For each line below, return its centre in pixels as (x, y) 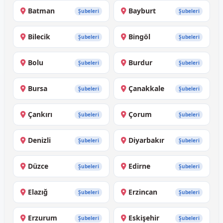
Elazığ (38, 192)
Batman (41, 11)
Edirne (139, 166)
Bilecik (39, 37)
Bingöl (139, 37)
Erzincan (143, 192)
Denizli (39, 140)
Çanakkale (146, 89)
